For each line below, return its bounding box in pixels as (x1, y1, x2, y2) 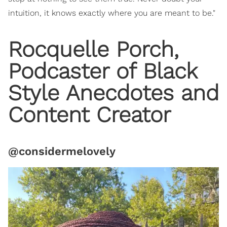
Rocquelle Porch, (8, 36, 179, 62)
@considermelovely (8, 145, 116, 158)
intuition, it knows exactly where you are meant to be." (8, 8, 215, 18)
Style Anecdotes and (8, 80, 219, 106)
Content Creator (8, 102, 171, 128)
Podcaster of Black (8, 58, 197, 84)
